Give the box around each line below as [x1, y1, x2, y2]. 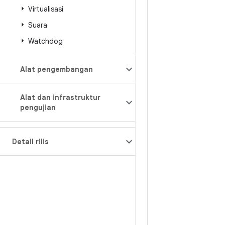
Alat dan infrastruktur [20, 93, 100, 102]
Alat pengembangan [20, 65, 93, 74]
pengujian [20, 103, 56, 112]
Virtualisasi [28, 5, 63, 14]
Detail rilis [12, 137, 49, 146]
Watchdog [28, 37, 63, 46]
